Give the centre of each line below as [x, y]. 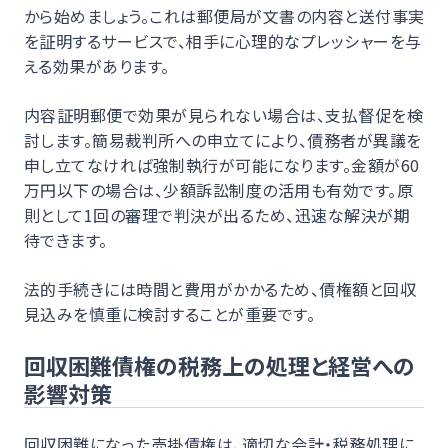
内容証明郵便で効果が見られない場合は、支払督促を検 [224, 114]
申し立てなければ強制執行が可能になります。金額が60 [222, 164]
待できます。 [66, 239]
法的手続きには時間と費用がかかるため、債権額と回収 [220, 288]
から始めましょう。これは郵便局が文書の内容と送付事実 [224, 15]
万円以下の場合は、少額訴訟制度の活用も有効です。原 [219, 189]
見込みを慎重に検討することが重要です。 [170, 313]
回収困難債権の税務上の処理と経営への [219, 364]
